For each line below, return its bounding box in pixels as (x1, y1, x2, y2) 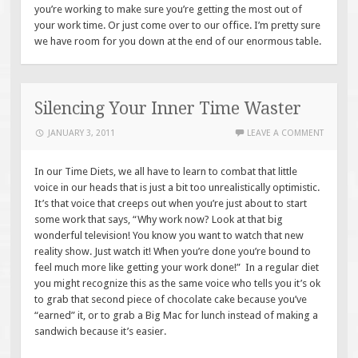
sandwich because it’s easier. (34, 325, 167, 338)
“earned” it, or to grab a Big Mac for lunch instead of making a (34, 309, 319, 322)
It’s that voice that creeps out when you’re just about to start (34, 197, 308, 210)
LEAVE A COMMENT (246, 127, 324, 138)
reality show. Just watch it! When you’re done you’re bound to (34, 245, 312, 258)
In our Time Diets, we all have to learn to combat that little (34, 165, 298, 178)
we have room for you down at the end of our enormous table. (34, 35, 322, 48)
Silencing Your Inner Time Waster (34, 98, 302, 118)
